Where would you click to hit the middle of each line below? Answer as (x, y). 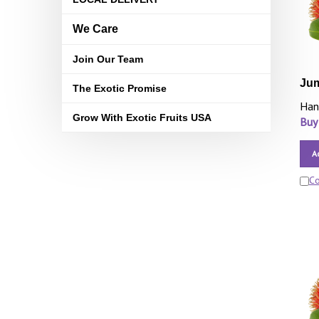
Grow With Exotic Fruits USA (142, 117)
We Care (95, 29)
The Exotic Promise (120, 88)
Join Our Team (108, 59)
